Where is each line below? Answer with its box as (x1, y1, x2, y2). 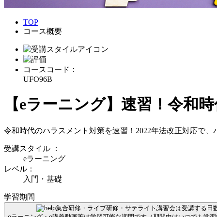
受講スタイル (4, 144, 50, 153)
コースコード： (23, 65, 77, 74)
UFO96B (23, 75, 52, 83)
